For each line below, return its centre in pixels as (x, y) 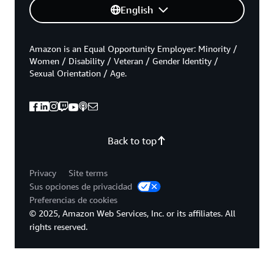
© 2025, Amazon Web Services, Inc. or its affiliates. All (132, 213)
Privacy (43, 172)
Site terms (88, 172)
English (137, 9)
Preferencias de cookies (73, 199)
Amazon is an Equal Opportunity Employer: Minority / (133, 48)
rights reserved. (58, 226)
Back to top (132, 140)
